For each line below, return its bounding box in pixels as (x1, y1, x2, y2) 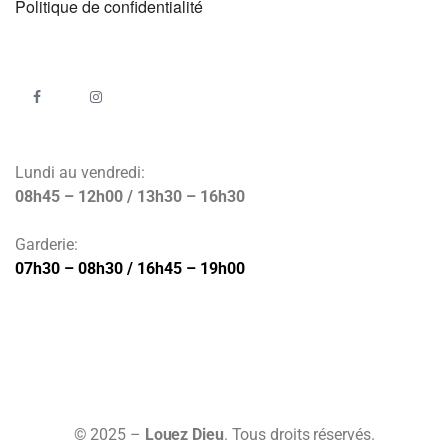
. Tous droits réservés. (223, 425, 375, 445)
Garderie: (15, 235, 78, 255)
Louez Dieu (144, 425, 224, 445)
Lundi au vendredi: (15, 163, 145, 183)
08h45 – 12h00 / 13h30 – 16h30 (15, 187, 245, 207)
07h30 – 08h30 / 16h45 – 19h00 (15, 259, 245, 279)
